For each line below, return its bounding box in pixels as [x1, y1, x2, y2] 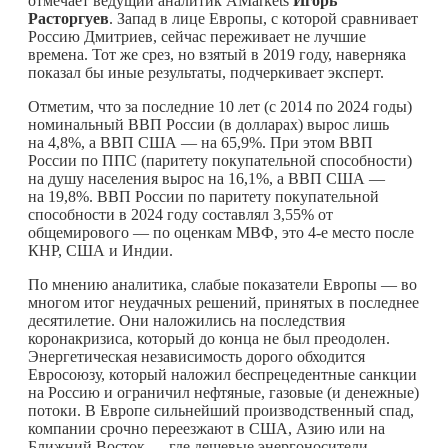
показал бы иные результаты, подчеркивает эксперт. [28, 63, 384, 81]
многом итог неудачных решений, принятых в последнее [28, 293, 419, 311]
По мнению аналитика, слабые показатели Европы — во [28, 275, 417, 293]
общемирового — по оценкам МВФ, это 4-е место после [28, 223, 414, 241]
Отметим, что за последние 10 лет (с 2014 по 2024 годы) [28, 97, 412, 115]
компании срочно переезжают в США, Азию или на [28, 419, 385, 437]
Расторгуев [28, 9, 109, 27]
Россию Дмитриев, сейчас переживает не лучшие [28, 27, 366, 45]
